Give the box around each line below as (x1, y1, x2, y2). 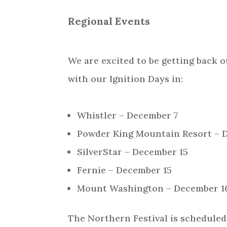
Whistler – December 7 (77, 109, 178, 122)
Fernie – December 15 (77, 164, 172, 176)
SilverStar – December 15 (77, 146, 188, 158)
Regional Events (68, 15, 150, 28)
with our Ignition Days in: (68, 73, 183, 85)
